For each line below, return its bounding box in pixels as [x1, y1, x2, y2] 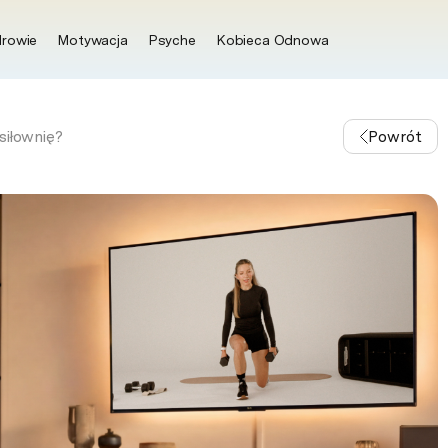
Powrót [367, 127, 422, 146]
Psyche [147, 31, 196, 48]
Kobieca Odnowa [215, 31, 329, 48]
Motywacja [57, 31, 128, 48]
